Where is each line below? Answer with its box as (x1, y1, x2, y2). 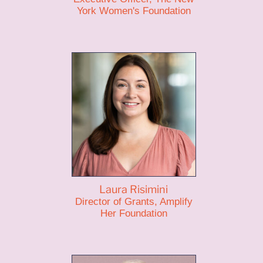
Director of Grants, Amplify (75, 196, 193, 207)
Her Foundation (100, 208, 167, 219)
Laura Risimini (99, 183, 168, 195)
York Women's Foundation (76, 5, 191, 16)
